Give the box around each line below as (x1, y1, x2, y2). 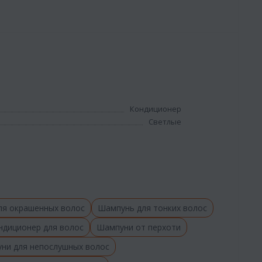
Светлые (149, 116, 182, 127)
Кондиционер (130, 103, 182, 114)
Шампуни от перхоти (96, 221, 181, 233)
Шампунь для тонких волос (98, 202, 207, 213)
